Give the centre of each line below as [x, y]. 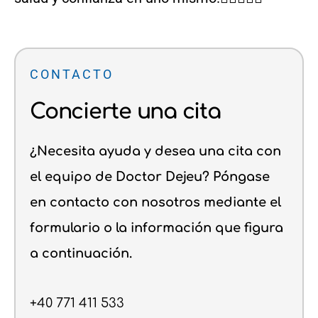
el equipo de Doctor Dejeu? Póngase [150, 176]
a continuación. [81, 253]
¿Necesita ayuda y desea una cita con [155, 151]
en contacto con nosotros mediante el [155, 202]
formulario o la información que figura [157, 227]
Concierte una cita [125, 111]
